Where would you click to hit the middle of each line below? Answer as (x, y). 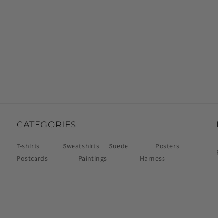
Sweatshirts (81, 146)
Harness (153, 158)
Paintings (93, 158)
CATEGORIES (46, 125)
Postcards (32, 158)
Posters (167, 146)
